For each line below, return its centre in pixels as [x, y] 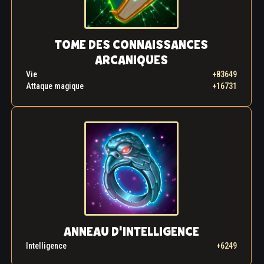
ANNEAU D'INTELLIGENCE [131, 232]
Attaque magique [55, 86]
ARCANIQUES [131, 61]
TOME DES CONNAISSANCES [131, 45]
